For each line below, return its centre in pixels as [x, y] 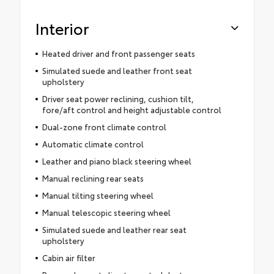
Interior [62, 28]
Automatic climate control [93, 143]
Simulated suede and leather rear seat [114, 229]
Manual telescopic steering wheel [106, 212]
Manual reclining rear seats [93, 178]
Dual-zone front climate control [104, 126]
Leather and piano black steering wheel [117, 161]
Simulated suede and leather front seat [117, 70]
